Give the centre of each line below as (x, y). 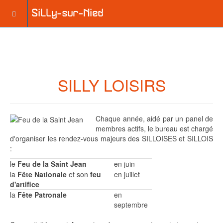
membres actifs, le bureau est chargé (154, 128)
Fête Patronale (42, 195)
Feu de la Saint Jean (52, 164)
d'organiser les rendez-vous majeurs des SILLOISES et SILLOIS (111, 138)
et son (78, 174)
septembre (131, 205)
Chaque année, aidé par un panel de (154, 118)
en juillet (127, 174)
